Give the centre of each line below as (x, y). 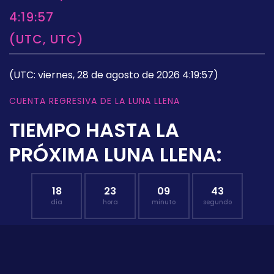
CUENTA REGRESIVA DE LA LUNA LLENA (94, 101)
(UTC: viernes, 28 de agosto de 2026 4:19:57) (114, 75)
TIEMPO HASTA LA (94, 130)
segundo (217, 202)
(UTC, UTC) (46, 39)
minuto (164, 202)
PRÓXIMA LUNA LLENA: (116, 154)
